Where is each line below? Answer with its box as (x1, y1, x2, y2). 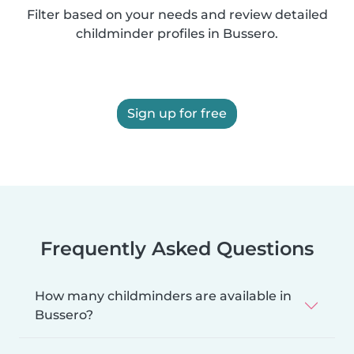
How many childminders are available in (35, 288, 292, 303)
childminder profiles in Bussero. (76, 25, 278, 41)
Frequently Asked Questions (40, 236, 314, 260)
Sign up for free (127, 105, 227, 121)
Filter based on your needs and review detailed (26, 6, 328, 22)
